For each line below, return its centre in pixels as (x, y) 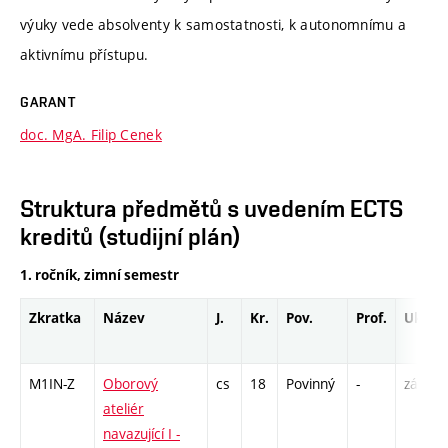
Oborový (130, 384)
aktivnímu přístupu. (84, 55)
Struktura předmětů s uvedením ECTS (211, 209)
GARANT (48, 102)
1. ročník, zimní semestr (99, 275)
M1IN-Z (52, 384)
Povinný (310, 384)
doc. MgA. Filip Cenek (91, 135)
